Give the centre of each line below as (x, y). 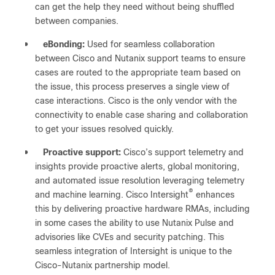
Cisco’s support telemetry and (182, 152)
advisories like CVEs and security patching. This (130, 237)
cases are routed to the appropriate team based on (138, 72)
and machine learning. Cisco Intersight (112, 195)
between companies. (77, 21)
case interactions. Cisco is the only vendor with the (136, 101)
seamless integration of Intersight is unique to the (134, 251)
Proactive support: (82, 152)
